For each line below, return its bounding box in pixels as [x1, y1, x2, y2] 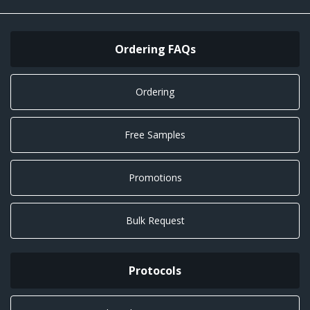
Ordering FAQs [114, 41, 196, 57]
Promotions [128, 170, 182, 184]
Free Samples [125, 127, 185, 141]
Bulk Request [125, 213, 185, 227]
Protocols [129, 262, 181, 278]
